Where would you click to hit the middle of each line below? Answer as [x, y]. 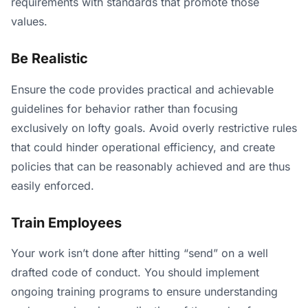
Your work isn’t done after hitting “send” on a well [140, 253]
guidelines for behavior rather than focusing [124, 108]
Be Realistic [49, 59]
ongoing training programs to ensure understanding [144, 292]
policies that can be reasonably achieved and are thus [151, 166]
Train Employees [66, 222]
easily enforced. [53, 185]
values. [29, 22]
